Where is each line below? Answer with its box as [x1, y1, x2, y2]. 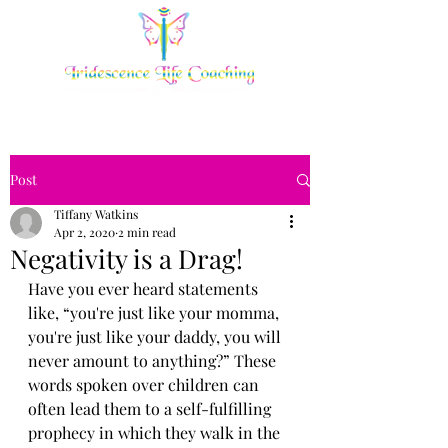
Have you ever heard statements [28, 278, 262, 299]
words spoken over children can [28, 374, 263, 395]
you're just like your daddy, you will [28, 326, 285, 347]
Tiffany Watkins [54, 206, 138, 222]
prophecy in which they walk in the [28, 422, 284, 443]
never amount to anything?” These [28, 350, 280, 371]
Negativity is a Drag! [10, 241, 243, 276]
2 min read [118, 224, 176, 240]
